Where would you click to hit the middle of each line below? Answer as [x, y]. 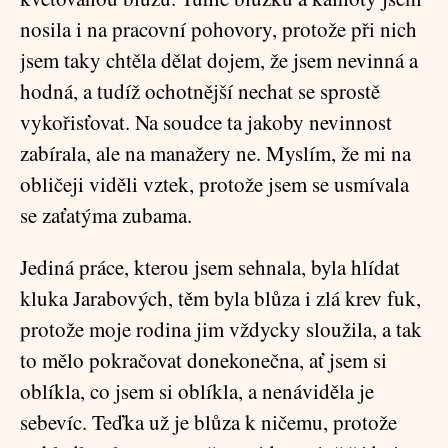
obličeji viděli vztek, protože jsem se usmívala [214, 184]
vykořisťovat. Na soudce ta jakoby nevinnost [206, 122]
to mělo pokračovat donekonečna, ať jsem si [203, 360]
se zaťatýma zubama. [106, 215]
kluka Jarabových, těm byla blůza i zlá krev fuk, [220, 298]
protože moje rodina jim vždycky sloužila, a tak [221, 329]
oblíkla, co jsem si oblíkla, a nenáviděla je [197, 391]
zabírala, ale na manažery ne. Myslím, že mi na [215, 153]
